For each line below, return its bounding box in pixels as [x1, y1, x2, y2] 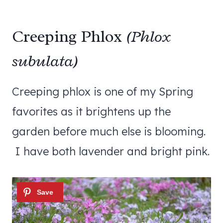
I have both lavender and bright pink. [12, 144, 210, 158]
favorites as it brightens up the [12, 104, 171, 118]
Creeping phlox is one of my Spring [12, 84, 193, 99]
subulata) [12, 50, 78, 72]
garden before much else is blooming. [12, 124, 206, 138]
